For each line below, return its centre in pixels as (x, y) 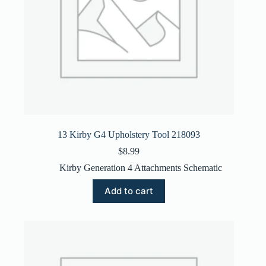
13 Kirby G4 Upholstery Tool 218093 (129, 134)
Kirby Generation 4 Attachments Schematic (141, 167)
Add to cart (129, 191)
